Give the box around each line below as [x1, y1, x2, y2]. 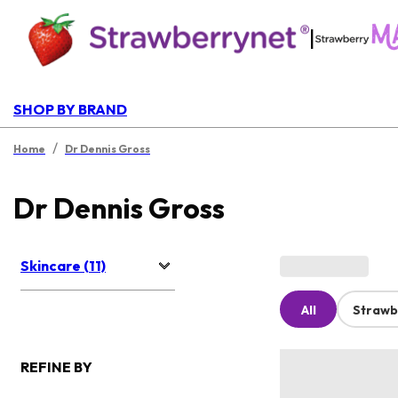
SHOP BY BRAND [13, 100, 127, 118]
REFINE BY [20, 358, 92, 377]
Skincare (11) [20, 257, 106, 275]
